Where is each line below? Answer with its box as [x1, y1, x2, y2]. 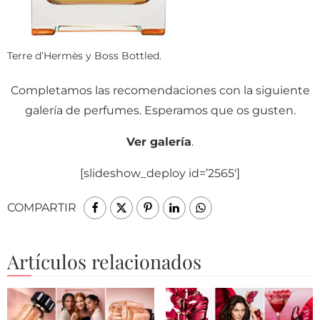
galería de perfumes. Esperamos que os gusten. [24, 103, 296, 117]
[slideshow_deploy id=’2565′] [80, 166, 240, 180]
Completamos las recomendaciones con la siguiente [10, 83, 310, 97]
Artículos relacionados [7, 248, 201, 274]
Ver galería [126, 134, 191, 149]
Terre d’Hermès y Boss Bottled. [7, 49, 161, 61]
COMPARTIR [7, 200, 76, 214]
